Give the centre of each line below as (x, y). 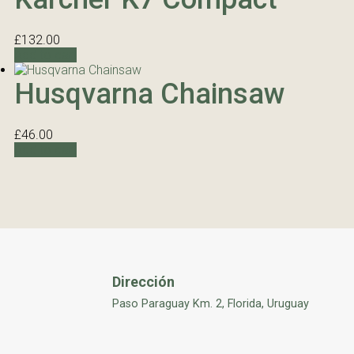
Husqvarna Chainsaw (150, 94)
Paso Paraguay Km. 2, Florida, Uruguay (211, 304)
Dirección (143, 282)
